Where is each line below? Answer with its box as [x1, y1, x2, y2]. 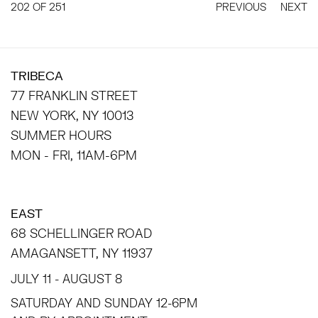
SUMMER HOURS [11, 128, 115, 143]
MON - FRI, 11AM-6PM [11, 148, 137, 163]
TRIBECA [11, 68, 70, 83]
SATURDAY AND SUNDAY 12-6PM [11, 296, 197, 309]
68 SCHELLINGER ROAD [11, 226, 155, 241]
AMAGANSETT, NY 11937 [11, 246, 156, 261]
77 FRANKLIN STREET [11, 88, 141, 103]
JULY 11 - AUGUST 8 [11, 272, 122, 285]
